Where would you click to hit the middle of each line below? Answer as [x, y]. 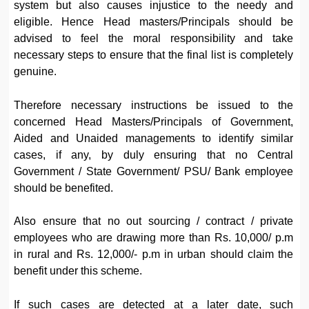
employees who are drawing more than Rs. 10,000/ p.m [154, 238]
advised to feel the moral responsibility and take [154, 39]
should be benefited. [65, 188]
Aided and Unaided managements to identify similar [154, 138]
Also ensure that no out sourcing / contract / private [154, 221]
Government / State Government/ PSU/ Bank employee [154, 171]
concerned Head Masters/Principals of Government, [154, 121]
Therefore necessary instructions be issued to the [154, 105]
